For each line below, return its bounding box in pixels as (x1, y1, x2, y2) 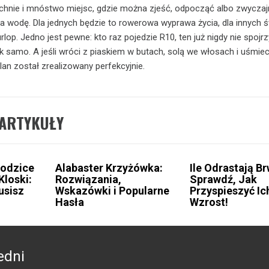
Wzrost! (190, 196, 229, 208)
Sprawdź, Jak (190, 173, 258, 186)
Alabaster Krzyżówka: (55, 162, 163, 174)
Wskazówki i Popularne (55, 184, 169, 197)
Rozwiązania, (55, 173, 121, 186)
